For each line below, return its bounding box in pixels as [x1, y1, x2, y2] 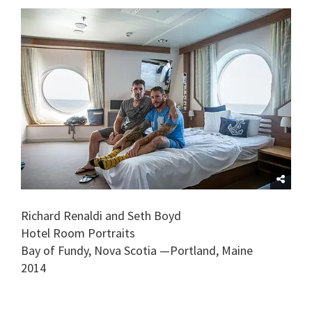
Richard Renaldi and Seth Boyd [21, 207, 181, 224]
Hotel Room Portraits [21, 224, 135, 241]
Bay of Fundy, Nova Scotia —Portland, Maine [21, 242, 253, 258]
